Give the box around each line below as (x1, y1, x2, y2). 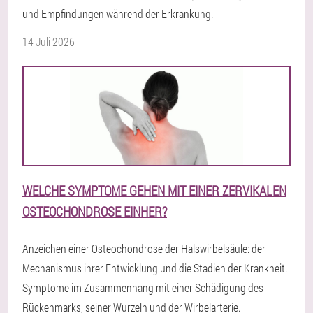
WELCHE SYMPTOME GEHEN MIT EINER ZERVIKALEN (22, 182, 286, 199)
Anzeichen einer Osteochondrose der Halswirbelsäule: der (22, 241, 265, 256)
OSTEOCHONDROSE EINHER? (22, 203, 167, 220)
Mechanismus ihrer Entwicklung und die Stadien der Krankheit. (22, 261, 287, 275)
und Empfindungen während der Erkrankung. (22, 6, 213, 21)
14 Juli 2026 (22, 34, 75, 49)
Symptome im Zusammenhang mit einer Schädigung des (22, 280, 263, 295)
